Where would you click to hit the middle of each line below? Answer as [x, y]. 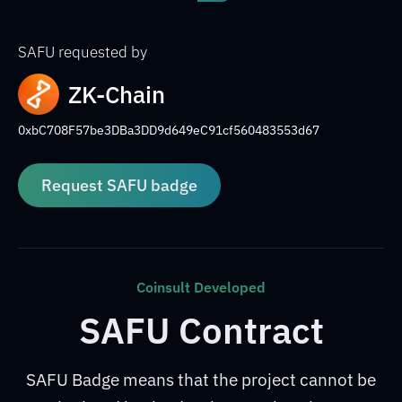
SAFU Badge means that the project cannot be [201, 380]
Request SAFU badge [119, 185]
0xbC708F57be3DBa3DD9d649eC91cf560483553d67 [169, 130]
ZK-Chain [117, 94]
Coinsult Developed [201, 287]
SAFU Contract [201, 330]
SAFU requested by [83, 52]
